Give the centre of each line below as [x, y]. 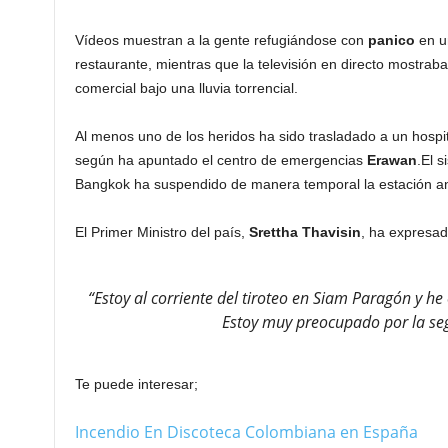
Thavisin [331, 232]
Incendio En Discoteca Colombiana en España [246, 432]
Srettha [273, 232]
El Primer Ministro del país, [161, 232]
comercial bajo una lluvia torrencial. [186, 88]
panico [391, 40]
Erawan [391, 160]
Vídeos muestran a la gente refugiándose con [221, 40]
